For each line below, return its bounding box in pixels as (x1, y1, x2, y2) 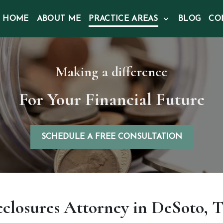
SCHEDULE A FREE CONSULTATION (41, 133, 182, 141)
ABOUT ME (36, 14, 81, 23)
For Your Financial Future (18, 89, 205, 110)
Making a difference (56, 63, 167, 80)
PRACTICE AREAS (89, 14, 158, 23)
